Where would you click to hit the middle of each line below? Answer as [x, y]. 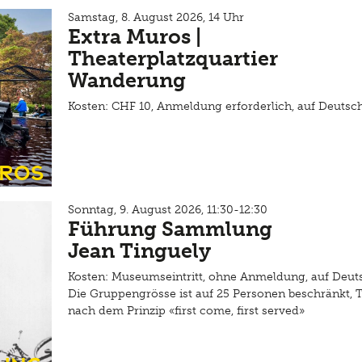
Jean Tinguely [139, 251]
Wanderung [127, 80]
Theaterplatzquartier [173, 59]
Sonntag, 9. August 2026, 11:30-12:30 [168, 210]
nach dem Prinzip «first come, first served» [186, 311]
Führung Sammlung [170, 229]
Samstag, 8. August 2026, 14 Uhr [156, 17]
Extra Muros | [135, 37]
